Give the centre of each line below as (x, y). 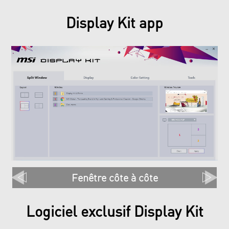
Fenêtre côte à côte (114, 177)
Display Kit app (114, 22)
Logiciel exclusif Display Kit (114, 211)
